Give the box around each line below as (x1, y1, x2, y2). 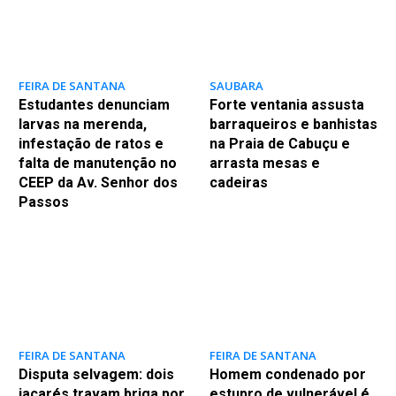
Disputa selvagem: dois (18, 365, 174, 383)
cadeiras (209, 173, 268, 191)
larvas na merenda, (18, 115, 147, 133)
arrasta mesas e (209, 154, 320, 171)
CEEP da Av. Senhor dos (18, 173, 178, 191)
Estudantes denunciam (18, 95, 170, 113)
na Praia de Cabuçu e (209, 134, 350, 152)
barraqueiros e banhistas (209, 115, 377, 133)
